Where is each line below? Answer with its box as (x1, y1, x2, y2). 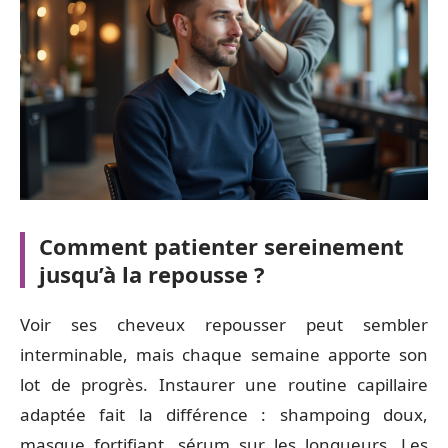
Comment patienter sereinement (39, 230, 404, 261)
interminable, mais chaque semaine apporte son (20, 343, 428, 366)
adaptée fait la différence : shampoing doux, (20, 403, 428, 426)
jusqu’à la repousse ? (39, 258, 265, 289)
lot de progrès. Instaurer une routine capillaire (20, 373, 428, 396)
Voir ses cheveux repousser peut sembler (20, 313, 428, 336)
